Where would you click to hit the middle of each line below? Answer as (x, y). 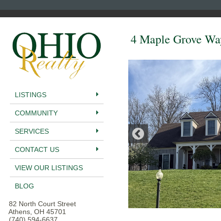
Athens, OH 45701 (36, 212)
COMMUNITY (36, 113)
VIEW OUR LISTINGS (49, 168)
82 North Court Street (40, 204)
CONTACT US (37, 149)
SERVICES (32, 131)
